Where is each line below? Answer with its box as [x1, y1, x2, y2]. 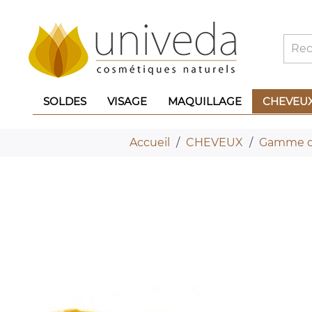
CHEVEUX [185, 136, 243, 149]
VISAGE [107, 95, 147, 108]
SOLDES [43, 95, 86, 108]
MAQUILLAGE [168, 95, 242, 108]
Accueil [129, 136, 170, 149]
